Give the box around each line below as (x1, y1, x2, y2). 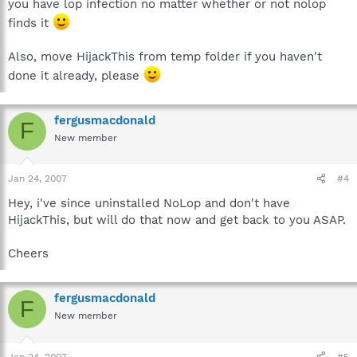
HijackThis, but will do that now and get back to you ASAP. (8, 213, 346, 227)
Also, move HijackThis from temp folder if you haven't (8, 49, 322, 64)
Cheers (8, 246, 49, 261)
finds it (8, 15, 53, 30)
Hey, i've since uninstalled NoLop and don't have (8, 196, 290, 210)
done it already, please (8, 68, 143, 83)
